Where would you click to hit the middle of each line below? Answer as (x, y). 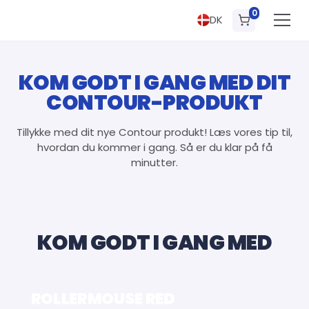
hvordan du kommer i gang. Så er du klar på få (154, 148)
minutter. (154, 163)
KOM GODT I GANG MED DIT (154, 82)
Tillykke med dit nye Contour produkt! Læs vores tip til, (154, 132)
